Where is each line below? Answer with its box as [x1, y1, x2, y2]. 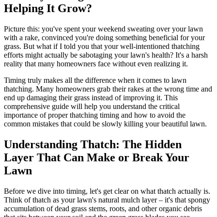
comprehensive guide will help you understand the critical [4, 102, 180, 110]
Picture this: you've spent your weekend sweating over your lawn [4, 24, 203, 33]
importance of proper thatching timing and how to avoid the [4, 110, 186, 119]
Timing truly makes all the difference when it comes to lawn [4, 76, 186, 84]
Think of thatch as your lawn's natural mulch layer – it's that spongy [4, 195, 210, 204]
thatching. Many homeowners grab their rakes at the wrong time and [4, 84, 212, 93]
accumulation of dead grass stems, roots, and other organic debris [4, 204, 202, 213]
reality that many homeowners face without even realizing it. [4, 59, 188, 68]
